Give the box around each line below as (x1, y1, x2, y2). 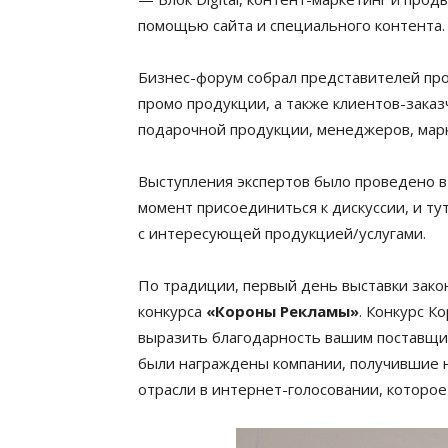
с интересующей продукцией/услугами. (138, 223, 426, 243)
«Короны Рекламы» (206, 301, 359, 321)
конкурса (138, 301, 206, 321)
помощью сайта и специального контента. (138, 15, 445, 35)
